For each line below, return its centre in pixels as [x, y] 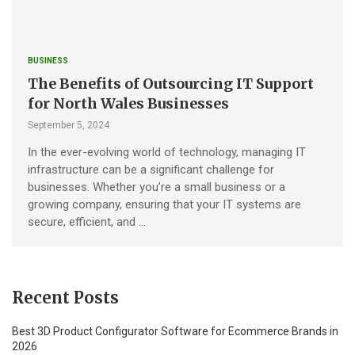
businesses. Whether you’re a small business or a [157, 187]
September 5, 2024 [69, 125]
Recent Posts [65, 297]
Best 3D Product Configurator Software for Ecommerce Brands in [175, 331]
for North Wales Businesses [128, 103]
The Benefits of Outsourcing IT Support [171, 83]
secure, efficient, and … [87, 221]
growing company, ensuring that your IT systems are [164, 204]
